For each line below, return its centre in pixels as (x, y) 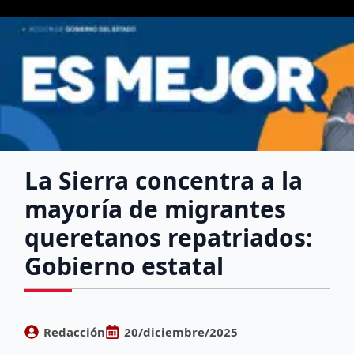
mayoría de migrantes (156, 209)
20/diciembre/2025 (181, 331)
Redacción (75, 331)
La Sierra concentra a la (164, 180)
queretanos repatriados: (169, 237)
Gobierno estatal (124, 265)
